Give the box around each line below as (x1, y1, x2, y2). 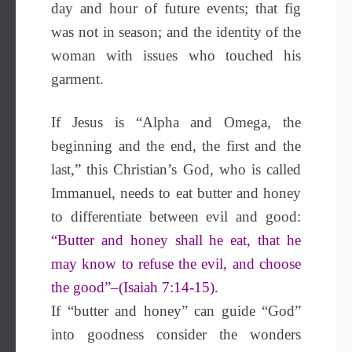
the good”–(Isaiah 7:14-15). (51, 279, 218, 295)
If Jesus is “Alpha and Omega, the (51, 114, 301, 130)
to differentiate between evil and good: (51, 208, 301, 225)
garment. (51, 71, 104, 87)
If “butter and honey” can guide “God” (51, 302, 301, 319)
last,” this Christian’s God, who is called (51, 161, 301, 178)
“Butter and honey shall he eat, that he (51, 232, 301, 248)
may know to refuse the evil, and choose (51, 255, 301, 272)
